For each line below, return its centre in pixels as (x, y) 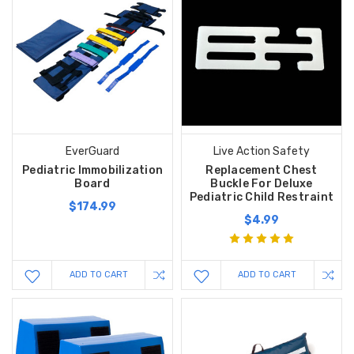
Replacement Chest (262, 170)
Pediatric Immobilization (92, 170)
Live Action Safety (261, 151)
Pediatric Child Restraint (262, 197)
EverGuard (92, 151)
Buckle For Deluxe (262, 183)
